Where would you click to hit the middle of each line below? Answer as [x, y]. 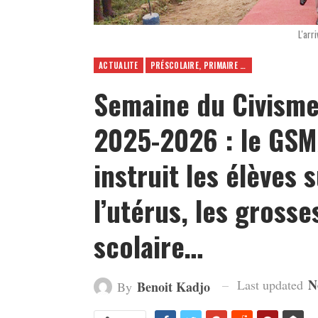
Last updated [272, 284]
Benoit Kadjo [174, 286]
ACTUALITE [119, 65]
